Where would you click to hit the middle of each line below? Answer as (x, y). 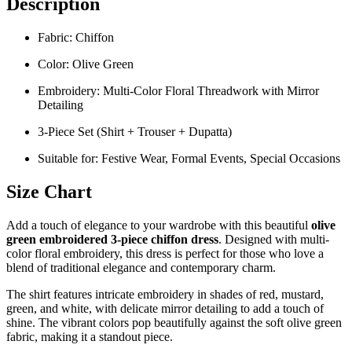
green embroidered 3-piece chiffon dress (112, 239)
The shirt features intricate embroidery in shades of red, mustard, (165, 294)
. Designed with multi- (274, 239)
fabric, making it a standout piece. (90, 336)
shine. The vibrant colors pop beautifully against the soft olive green (174, 322)
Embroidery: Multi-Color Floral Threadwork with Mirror (178, 90)
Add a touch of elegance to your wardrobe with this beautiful (159, 225)
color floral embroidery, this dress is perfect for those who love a (165, 253)
